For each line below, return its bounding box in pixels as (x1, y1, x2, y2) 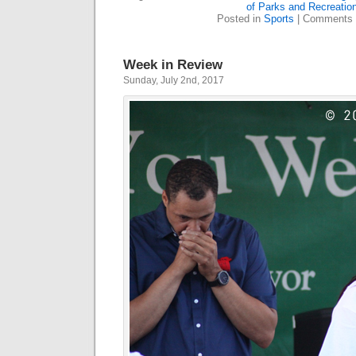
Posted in (216, 13, 264, 25)
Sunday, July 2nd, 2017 (123, 75, 224, 86)
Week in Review (123, 56, 222, 72)
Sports (263, 13, 294, 25)
